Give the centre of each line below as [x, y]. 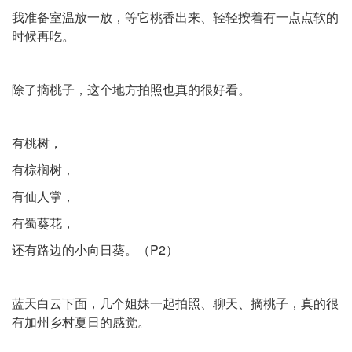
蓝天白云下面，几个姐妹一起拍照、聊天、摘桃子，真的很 [175, 303]
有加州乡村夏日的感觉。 [81, 322]
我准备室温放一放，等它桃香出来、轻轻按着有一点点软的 [175, 17]
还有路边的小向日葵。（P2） [95, 249]
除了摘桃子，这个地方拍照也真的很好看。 [131, 89]
